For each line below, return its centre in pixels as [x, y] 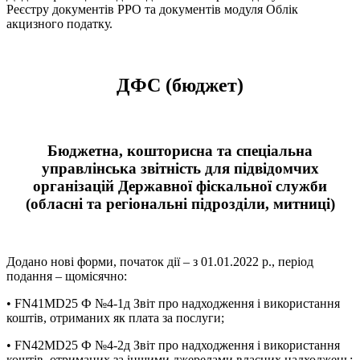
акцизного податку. [59, 24]
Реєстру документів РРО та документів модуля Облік [152, 10]
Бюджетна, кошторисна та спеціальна [180, 150]
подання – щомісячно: [67, 276]
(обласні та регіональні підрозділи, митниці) [180, 203]
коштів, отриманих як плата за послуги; [115, 318]
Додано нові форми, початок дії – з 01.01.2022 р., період [160, 262]
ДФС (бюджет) [180, 86]
